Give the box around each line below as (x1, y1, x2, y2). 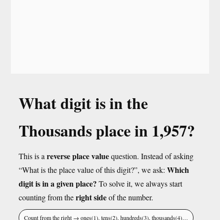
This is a (19, 151, 47, 161)
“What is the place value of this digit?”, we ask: (19, 165, 167, 175)
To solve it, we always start (97, 178, 182, 189)
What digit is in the (19, 91, 148, 114)
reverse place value (47, 150, 109, 162)
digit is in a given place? (19, 178, 97, 189)
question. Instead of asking (109, 151, 193, 161)
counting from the (19, 192, 76, 202)
